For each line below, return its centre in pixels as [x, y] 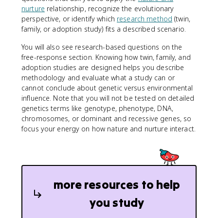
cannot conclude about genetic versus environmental [107, 88]
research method [145, 19]
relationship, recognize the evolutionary [109, 9]
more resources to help [117, 185]
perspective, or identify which [69, 19]
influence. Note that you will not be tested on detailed [108, 98]
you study [117, 203]
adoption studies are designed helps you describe [103, 67]
